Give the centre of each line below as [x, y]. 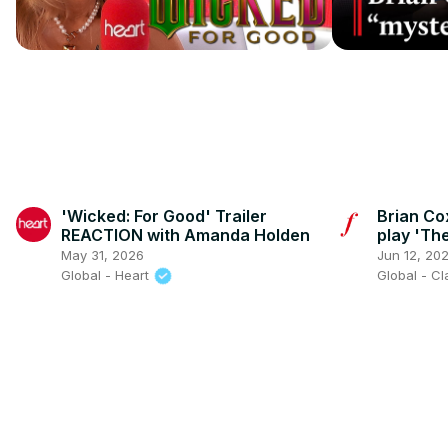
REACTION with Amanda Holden [185, 234]
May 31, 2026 [102, 254]
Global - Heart [107, 274]
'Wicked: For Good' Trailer [164, 215]
